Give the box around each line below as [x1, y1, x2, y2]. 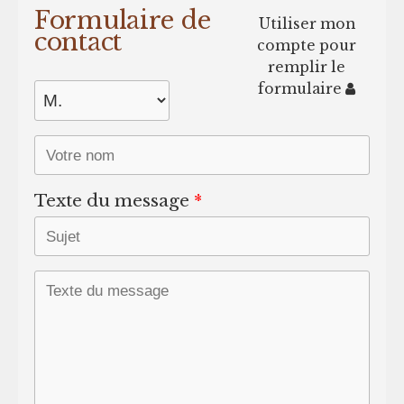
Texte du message [33, 189, 189, 211]
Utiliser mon [258, 14, 355, 32]
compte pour [257, 36, 357, 54]
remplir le [268, 58, 346, 76]
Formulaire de [33, 5, 211, 35]
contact [33, 26, 123, 57]
